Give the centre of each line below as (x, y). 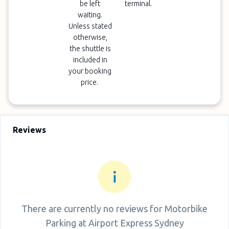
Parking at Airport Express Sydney (114, 223)
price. (90, 82)
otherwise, (90, 37)
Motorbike (186, 209)
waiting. (90, 15)
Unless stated (90, 26)
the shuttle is (90, 49)
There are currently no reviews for (92, 209)
